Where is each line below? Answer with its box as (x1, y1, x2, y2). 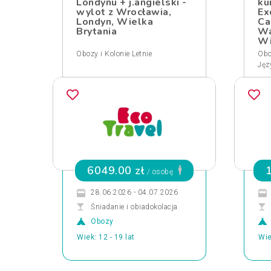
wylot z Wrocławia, (76, 5, 171, 19)
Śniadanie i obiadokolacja (91, 203, 178, 211)
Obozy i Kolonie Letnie (76, 50, 152, 58)
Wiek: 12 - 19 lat (77, 233, 135, 241)
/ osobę (145, 168, 175, 176)
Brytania (76, 25, 117, 38)
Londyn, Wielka (76, 15, 153, 28)
